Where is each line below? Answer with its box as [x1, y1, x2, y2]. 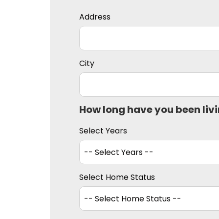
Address [79, 11, 110, 23]
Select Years [79, 125, 127, 137]
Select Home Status [79, 172, 155, 183]
